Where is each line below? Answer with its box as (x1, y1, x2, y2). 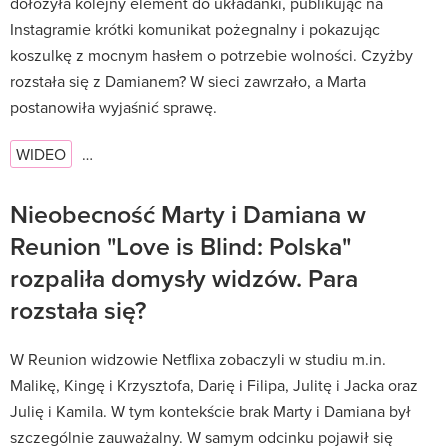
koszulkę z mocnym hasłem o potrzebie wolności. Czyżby (10, 43, 413, 66)
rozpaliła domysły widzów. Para (10, 259, 358, 296)
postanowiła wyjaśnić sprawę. (10, 95, 217, 118)
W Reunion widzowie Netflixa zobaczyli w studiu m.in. (10, 347, 386, 370)
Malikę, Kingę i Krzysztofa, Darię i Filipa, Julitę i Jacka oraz (10, 373, 418, 396)
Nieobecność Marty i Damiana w (10, 195, 366, 232)
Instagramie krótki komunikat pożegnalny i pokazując (10, 17, 380, 40)
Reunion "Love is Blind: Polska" (10, 227, 351, 264)
